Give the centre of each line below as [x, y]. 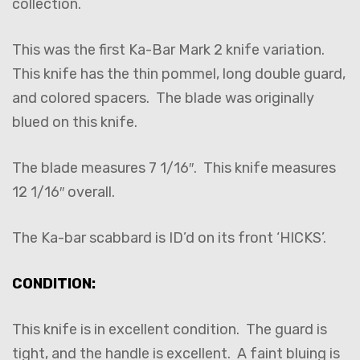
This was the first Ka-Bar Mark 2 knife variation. [170, 50]
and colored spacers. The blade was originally [163, 98]
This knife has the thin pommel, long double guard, [179, 74]
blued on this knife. [78, 123]
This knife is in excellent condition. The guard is [170, 330]
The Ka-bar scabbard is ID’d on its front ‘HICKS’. [172, 238]
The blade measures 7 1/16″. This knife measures [174, 168]
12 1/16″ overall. [67, 192]
